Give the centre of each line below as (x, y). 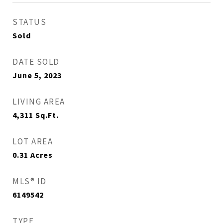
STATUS (29, 22)
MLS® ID (30, 181)
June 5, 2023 (37, 75)
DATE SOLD (36, 62)
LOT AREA (33, 141)
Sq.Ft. (47, 115)
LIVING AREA (39, 102)
